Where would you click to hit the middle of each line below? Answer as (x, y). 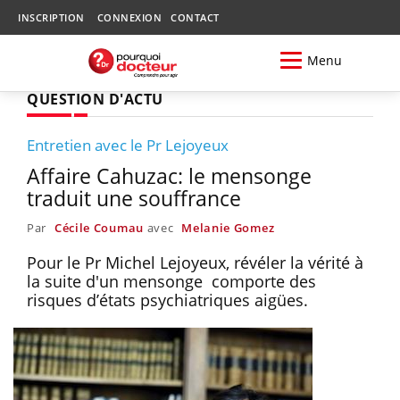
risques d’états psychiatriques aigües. (167, 300)
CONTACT (195, 17)
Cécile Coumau (99, 227)
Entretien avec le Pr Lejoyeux (128, 145)
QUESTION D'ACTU (95, 99)
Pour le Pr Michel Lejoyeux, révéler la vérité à (195, 262)
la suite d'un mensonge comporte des (171, 281)
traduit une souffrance (134, 198)
